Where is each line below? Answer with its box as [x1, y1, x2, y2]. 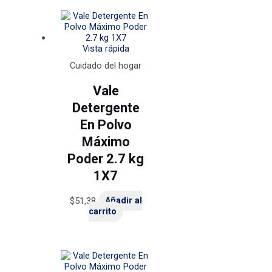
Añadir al [104, 195, 142, 206]
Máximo [81, 134, 130, 149]
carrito [88, 206, 117, 217]
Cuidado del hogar [70, 60, 142, 72]
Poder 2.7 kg [67, 151, 144, 166]
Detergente [72, 100, 140, 115]
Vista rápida [82, 43, 129, 55]
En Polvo [80, 117, 132, 132]
